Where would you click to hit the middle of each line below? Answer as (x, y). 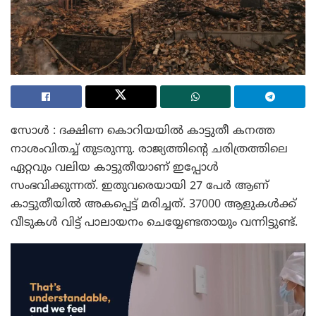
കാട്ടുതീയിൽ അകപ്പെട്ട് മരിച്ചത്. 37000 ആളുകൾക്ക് (153, 204)
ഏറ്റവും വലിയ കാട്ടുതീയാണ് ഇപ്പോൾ (115, 168)
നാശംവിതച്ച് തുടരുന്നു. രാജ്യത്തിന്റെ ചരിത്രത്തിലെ (149, 149)
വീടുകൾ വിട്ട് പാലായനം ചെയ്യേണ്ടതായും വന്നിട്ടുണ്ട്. (154, 223)
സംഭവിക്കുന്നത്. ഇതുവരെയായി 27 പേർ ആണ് (140, 186)
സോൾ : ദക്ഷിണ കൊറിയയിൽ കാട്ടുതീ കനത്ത (143, 131)
